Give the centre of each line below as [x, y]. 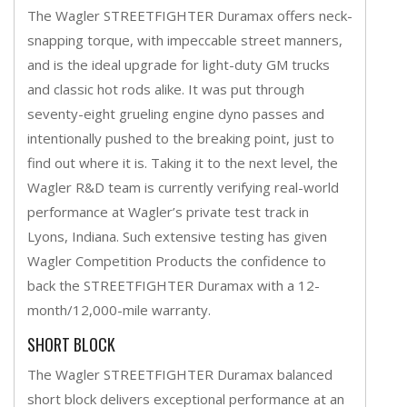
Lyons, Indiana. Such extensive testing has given [177, 236]
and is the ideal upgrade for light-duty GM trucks [179, 64]
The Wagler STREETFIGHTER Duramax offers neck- [190, 15]
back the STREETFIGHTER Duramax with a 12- [174, 285]
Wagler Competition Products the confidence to [177, 260]
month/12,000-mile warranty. [119, 309]
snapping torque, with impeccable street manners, [185, 40]
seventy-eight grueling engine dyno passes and [176, 113]
